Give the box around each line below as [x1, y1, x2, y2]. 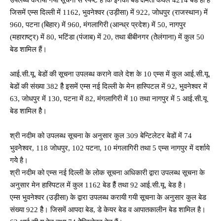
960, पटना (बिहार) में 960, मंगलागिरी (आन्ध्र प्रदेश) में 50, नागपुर [10, 20, 186, 29]
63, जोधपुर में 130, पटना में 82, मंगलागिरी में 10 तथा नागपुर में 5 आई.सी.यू [10, 94, 207, 103]
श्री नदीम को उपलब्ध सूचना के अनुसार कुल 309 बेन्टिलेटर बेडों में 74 [10, 131, 192, 140]
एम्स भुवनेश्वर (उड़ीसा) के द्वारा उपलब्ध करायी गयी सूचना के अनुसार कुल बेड [10, 193, 206, 201]
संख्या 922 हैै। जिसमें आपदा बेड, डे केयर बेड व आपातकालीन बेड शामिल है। [10, 205, 206, 214]
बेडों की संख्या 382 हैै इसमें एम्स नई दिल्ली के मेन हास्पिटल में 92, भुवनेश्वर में [10, 82, 207, 90]
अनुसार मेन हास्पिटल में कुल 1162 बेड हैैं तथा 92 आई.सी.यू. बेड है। [10, 181, 186, 189]
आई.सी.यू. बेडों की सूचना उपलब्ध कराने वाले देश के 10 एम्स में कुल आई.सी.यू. [10, 70, 210, 78]
